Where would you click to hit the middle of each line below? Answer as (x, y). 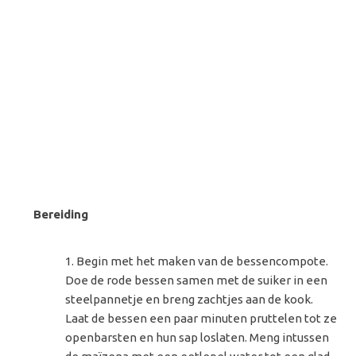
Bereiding (61, 215)
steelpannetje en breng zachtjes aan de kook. (190, 300)
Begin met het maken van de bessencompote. (203, 261)
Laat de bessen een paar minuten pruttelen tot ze (201, 319)
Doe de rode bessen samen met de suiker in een (197, 281)
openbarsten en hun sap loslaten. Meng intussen (197, 338)
